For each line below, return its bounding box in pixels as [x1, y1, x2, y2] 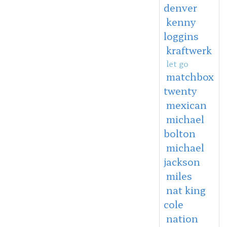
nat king [166, 182, 206, 197]
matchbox [166, 69, 214, 84]
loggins [163, 28, 199, 43]
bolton [163, 126, 196, 140]
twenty [163, 83, 197, 98]
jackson [163, 154, 200, 169]
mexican [166, 97, 207, 112]
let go [166, 57, 188, 69]
